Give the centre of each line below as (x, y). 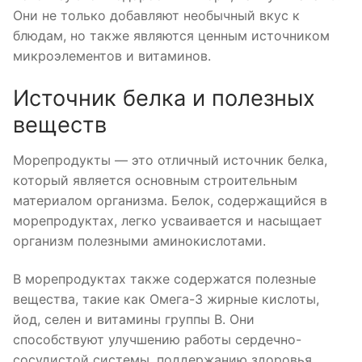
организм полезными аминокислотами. (139, 240)
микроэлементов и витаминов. (112, 56)
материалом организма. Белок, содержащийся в (170, 200)
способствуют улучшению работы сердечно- (157, 340)
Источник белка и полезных (164, 99)
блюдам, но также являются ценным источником (171, 36)
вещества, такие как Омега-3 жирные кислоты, (166, 299)
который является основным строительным (155, 180)
